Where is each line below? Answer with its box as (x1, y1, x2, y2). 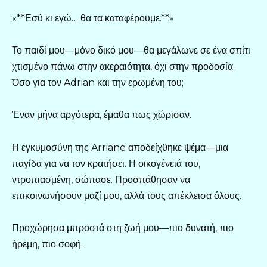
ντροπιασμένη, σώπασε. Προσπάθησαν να (12, 173, 190, 185)
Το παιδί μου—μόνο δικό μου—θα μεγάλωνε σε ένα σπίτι (12, 45, 250, 57)
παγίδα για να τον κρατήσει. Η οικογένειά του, (12, 157, 200, 169)
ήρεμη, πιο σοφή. (12, 238, 83, 250)
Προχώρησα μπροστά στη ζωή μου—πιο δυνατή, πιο (12, 222, 234, 234)
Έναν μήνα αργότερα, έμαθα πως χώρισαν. (12, 109, 191, 121)
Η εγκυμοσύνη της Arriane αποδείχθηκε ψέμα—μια (12, 141, 228, 153)
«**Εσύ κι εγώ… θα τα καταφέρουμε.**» (12, 13, 174, 24)
